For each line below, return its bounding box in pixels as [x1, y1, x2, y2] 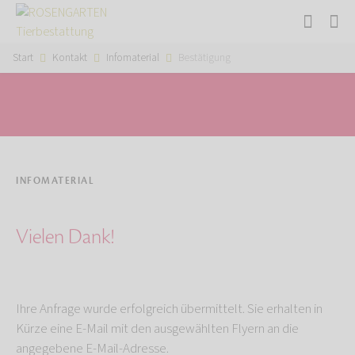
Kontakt [52, 50, 87, 66]
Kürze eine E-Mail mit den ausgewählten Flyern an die [16, 319, 299, 338]
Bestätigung [178, 50, 231, 66]
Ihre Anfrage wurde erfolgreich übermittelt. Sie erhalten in [16, 300, 323, 319]
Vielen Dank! [16, 223, 114, 250]
